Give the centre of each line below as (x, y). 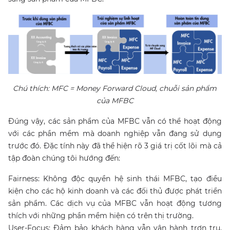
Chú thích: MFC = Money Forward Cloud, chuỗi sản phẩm (115, 88)
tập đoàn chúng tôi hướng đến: (64, 158)
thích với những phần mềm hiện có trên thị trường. (102, 215)
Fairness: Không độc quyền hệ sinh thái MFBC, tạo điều (115, 178)
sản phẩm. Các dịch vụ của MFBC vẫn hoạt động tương (115, 203)
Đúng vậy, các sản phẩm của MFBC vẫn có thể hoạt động (115, 121)
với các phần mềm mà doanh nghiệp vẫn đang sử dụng (115, 133)
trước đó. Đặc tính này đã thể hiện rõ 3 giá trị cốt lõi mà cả (115, 146)
